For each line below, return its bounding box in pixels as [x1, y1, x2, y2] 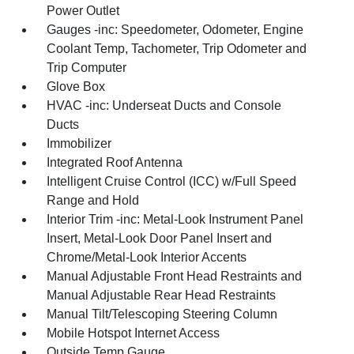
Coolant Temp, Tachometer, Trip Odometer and [47, 41, 307, 55]
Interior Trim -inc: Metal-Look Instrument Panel [47, 212, 304, 226]
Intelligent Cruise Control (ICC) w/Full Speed [47, 174, 297, 188]
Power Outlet [47, 3, 120, 17]
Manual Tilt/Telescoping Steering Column [47, 307, 278, 321]
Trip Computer [47, 60, 127, 74]
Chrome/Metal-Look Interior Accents [47, 250, 247, 264]
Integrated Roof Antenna [47, 155, 183, 169]
